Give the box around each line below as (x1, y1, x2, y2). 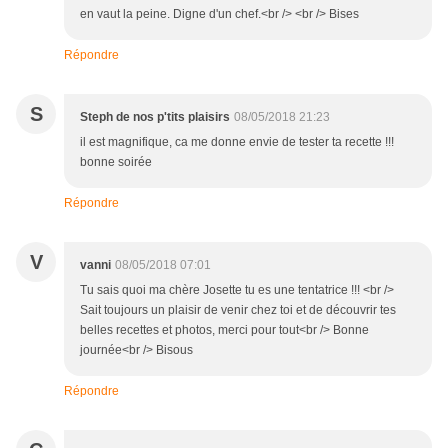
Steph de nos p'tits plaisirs (80, 109, 230, 124)
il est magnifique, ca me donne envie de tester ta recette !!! (80, 134, 394, 149)
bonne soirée (80, 154, 152, 169)
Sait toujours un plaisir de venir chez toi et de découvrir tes (80, 302, 396, 317)
